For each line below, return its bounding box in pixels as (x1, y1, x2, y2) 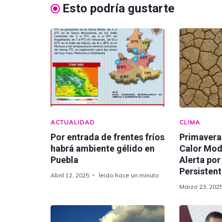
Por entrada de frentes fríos (51, 132, 165, 142)
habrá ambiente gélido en (51, 143, 155, 154)
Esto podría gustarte (62, 1, 174, 15)
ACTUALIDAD (51, 118, 95, 126)
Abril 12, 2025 (51, 171, 89, 179)
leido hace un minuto (99, 171, 159, 179)
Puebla (51, 155, 78, 165)
